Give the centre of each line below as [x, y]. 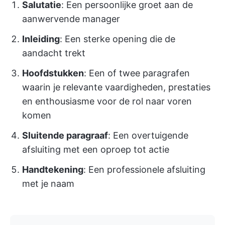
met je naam [48, 184]
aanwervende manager [71, 19]
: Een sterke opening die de [118, 39]
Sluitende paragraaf [65, 136]
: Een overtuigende [148, 136]
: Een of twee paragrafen [137, 73]
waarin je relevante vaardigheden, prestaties [116, 87]
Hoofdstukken [53, 73]
